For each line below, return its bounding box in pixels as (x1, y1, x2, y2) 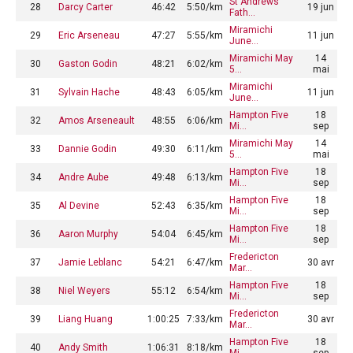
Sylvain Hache (58, 86, 120, 98)
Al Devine (58, 199, 99, 211)
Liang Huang (58, 313, 113, 325)
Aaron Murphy (58, 228, 118, 240)
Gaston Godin (58, 58, 117, 69)
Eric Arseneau (58, 29, 120, 41)
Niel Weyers (58, 284, 110, 296)
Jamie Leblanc (58, 256, 122, 268)
